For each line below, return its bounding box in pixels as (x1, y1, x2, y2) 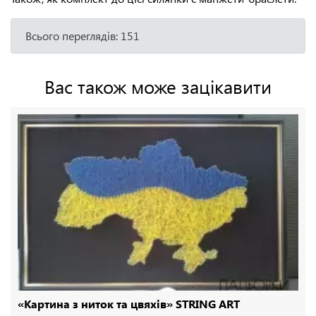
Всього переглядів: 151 (25, 28, 140, 43)
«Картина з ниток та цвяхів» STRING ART (18, 296, 240, 311)
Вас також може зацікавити (44, 73, 272, 98)
